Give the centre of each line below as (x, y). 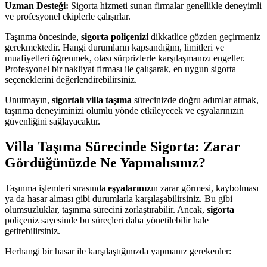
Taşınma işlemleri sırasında (56, 188)
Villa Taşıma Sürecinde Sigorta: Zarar (122, 147)
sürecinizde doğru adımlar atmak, (195, 100)
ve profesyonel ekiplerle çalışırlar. (68, 17)
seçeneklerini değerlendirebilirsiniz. (71, 80)
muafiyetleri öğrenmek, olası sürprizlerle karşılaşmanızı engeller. (125, 58)
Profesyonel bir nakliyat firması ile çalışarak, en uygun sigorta (120, 69)
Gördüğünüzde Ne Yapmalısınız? (105, 163)
